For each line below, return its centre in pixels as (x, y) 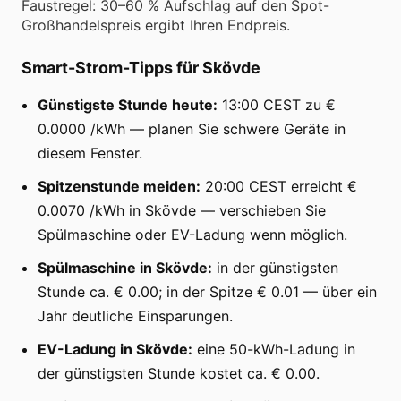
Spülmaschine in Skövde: (125, 267)
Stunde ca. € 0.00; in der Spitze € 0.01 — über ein (207, 291)
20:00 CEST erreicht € (279, 186)
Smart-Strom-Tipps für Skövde (141, 67)
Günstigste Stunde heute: (128, 104)
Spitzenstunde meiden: (119, 186)
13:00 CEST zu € (277, 104)
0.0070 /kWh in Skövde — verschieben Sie (182, 210)
